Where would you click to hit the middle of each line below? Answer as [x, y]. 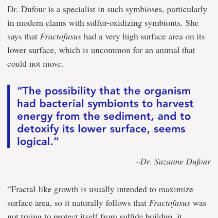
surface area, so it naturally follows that [78, 203]
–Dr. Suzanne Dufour [173, 161]
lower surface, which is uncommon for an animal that [101, 50]
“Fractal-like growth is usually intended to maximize [100, 189]
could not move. [36, 64]
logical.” [38, 142]
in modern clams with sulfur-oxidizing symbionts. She [103, 23]
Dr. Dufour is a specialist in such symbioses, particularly [107, 9]
